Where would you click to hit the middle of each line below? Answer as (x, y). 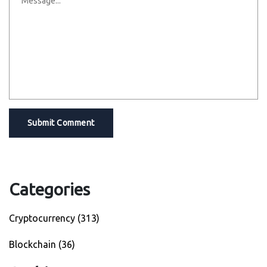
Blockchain (34, 245)
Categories (49, 190)
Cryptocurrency (43, 218)
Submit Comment (61, 123)
